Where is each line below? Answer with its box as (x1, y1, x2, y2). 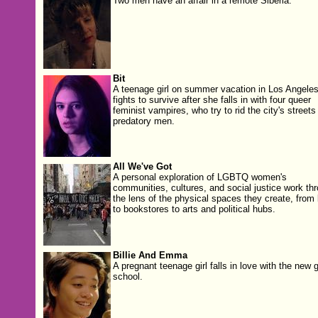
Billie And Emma (112, 250, 187, 261)
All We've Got (112, 162, 172, 172)
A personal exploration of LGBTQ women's (112, 172, 287, 183)
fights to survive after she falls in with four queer (112, 94, 311, 105)
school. (112, 271, 143, 282)
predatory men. (112, 116, 175, 126)
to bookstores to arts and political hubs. (112, 204, 275, 215)
